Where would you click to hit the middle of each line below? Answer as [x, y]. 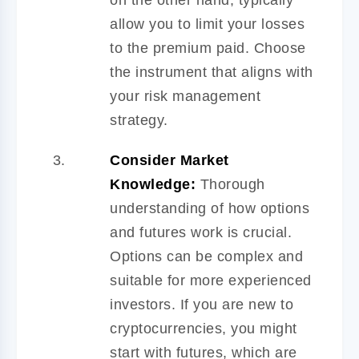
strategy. [139, 120]
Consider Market [169, 160]
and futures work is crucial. [201, 232]
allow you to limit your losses [207, 24]
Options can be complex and [206, 256]
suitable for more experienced [211, 280]
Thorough [230, 184]
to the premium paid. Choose [208, 48]
